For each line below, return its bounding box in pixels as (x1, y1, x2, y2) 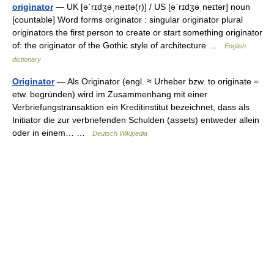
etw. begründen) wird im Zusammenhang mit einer (12, 89, 207, 99)
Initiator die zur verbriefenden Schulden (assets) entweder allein (12, 115, 259, 125)
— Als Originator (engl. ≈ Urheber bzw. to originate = (54, 76, 259, 86)
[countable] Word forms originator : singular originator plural (12, 15, 243, 24)
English (224, 42, 246, 50)
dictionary (12, 56, 41, 63)
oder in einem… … (12, 128, 92, 138)
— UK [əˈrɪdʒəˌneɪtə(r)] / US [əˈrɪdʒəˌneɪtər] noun (53, 2, 250, 12)
